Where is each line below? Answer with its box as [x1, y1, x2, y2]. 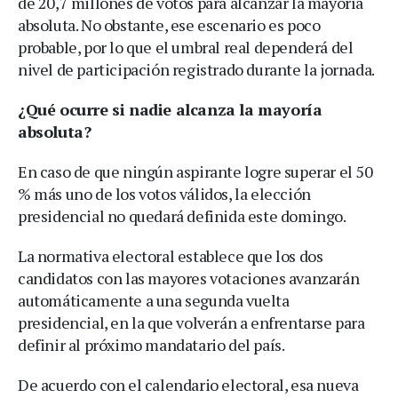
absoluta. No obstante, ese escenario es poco [18, 13, 321, 36]
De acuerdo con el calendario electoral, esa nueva [18, 373, 359, 395]
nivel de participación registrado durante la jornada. [18, 58, 375, 80]
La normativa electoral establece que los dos [18, 244, 323, 267]
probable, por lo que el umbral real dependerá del [18, 36, 354, 58]
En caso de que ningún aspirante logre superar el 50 [18, 160, 373, 182]
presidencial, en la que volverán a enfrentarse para [18, 311, 365, 333]
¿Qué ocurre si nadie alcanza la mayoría [18, 98, 322, 120]
